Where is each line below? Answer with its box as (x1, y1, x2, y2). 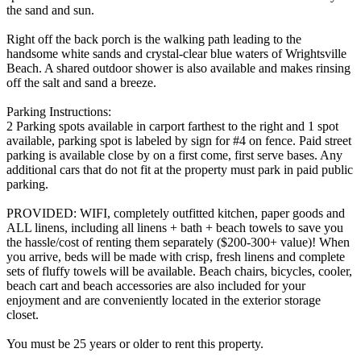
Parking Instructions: (6, 104, 111, 118)
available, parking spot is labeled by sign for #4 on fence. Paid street (6, 133, 351, 147)
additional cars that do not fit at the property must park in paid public (6, 162, 353, 176)
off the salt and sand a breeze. (6, 75, 156, 89)
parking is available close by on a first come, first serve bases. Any (6, 147, 342, 162)
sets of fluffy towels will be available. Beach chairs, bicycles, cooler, (6, 263, 352, 278)
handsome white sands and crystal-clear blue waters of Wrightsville (6, 46, 346, 60)
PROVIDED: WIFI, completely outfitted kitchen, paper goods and (6, 205, 345, 220)
